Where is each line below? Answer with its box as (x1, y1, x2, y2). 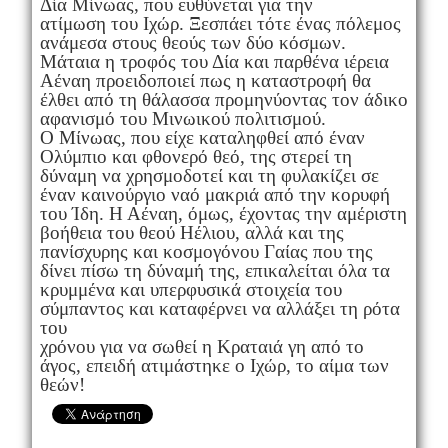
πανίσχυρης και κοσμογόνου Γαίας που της (39, 240, 373, 262)
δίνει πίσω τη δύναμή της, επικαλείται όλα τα (39, 259, 390, 281)
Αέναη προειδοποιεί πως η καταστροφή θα (39, 69, 371, 91)
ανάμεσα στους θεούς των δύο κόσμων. (39, 31, 346, 53)
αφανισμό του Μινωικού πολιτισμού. (39, 107, 326, 129)
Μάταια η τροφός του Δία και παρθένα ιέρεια (39, 50, 389, 72)
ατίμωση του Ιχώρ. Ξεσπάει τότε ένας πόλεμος (39, 12, 401, 34)
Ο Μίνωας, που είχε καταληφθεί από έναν (39, 126, 365, 148)
